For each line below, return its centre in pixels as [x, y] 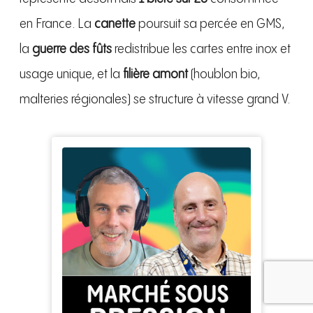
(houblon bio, [224, 75]
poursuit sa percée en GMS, [210, 24]
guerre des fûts [72, 50]
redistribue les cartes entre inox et [201, 50]
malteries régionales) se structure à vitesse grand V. [155, 100]
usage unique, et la [71, 75]
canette [115, 24]
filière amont [155, 75]
